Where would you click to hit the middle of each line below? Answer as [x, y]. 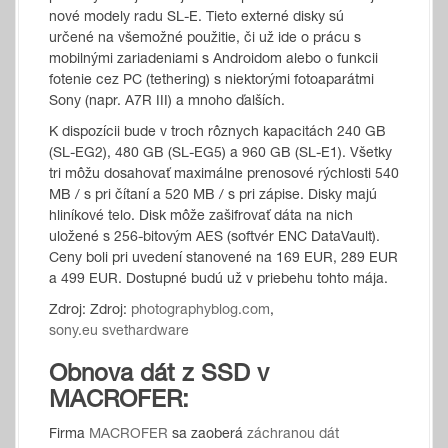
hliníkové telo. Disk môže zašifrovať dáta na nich [201, 217]
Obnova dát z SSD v [159, 376]
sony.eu [73, 332]
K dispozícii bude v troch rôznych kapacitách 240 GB [217, 133]
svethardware [145, 332]
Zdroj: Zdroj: [90, 311]
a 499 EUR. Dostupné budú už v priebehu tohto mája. [218, 280]
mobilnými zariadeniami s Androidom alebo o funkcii [213, 60]
